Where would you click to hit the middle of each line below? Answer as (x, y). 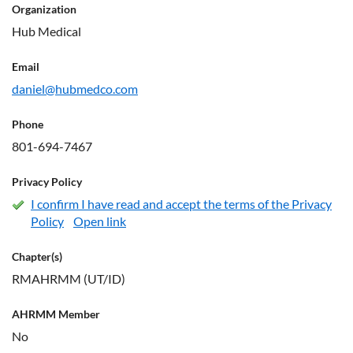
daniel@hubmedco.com (75, 89)
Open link (100, 221)
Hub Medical (46, 32)
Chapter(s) (37, 257)
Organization (44, 9)
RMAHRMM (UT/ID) (69, 279)
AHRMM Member (56, 314)
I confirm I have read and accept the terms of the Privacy (181, 204)
